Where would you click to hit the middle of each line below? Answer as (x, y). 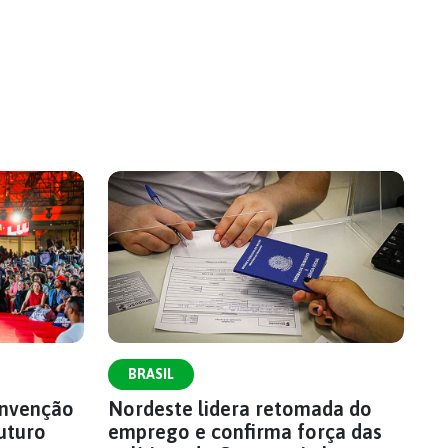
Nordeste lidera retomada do (240, 408)
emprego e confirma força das (245, 431)
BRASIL (151, 374)
